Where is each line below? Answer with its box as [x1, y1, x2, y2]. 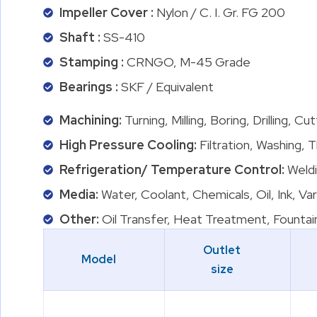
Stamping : [59, 54, 127, 70]
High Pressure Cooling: [59, 137, 200, 153]
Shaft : [59, 29, 103, 45]
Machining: [59, 112, 125, 128]
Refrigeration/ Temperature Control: [59, 161, 287, 178]
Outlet [203, 243, 241, 258]
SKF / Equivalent [120, 79, 214, 95]
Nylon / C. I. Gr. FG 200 [156, 4, 285, 21]
